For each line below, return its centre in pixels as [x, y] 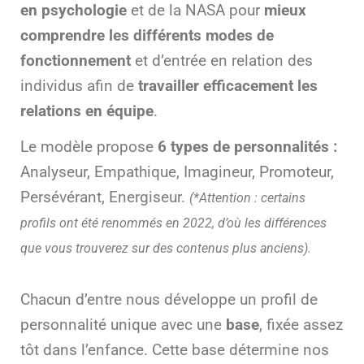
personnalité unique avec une [123, 325]
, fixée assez [301, 325]
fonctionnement [76, 61]
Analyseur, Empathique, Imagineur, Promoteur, [177, 172]
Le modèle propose [89, 147]
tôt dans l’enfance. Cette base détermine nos [175, 350]
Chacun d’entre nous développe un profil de [169, 299]
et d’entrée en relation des [222, 61]
